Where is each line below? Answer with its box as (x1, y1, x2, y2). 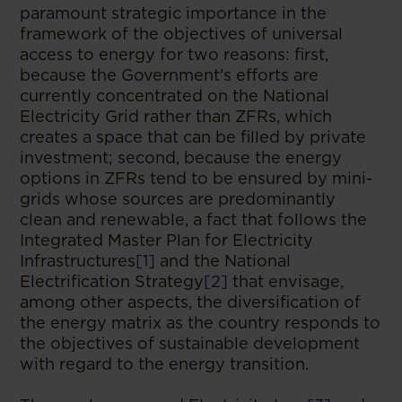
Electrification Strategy (20, 272, 205, 291)
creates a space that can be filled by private (20, 127, 367, 146)
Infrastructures (20, 251, 136, 270)
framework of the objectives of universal (20, 24, 344, 43)
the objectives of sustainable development (20, 334, 361, 353)
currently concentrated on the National (20, 86, 330, 105)
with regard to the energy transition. (20, 354, 310, 373)
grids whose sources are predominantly (20, 189, 336, 208)
